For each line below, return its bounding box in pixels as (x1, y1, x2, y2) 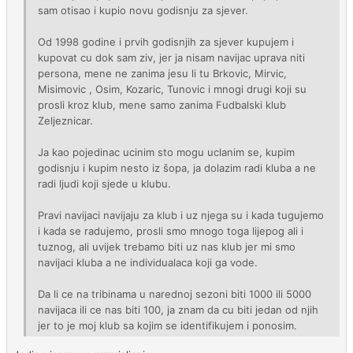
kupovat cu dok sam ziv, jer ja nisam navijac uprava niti (38, 51, 305, 64)
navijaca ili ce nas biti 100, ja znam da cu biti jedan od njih (38, 303, 318, 316)
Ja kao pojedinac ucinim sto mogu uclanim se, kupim (38, 146, 295, 158)
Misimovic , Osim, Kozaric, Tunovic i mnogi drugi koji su (38, 83, 307, 95)
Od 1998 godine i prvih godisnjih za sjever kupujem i (38, 35, 294, 48)
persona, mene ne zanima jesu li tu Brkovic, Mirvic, (38, 67, 287, 80)
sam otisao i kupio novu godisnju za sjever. (38, 4, 248, 17)
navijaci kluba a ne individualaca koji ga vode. (38, 256, 258, 269)
